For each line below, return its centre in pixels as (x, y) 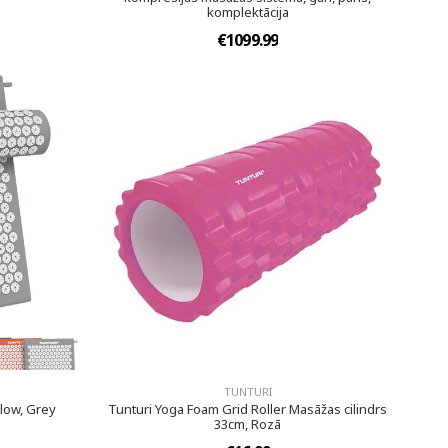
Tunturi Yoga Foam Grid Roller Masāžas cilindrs (248, 408)
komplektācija (247, 11)
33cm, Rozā (248, 423)
